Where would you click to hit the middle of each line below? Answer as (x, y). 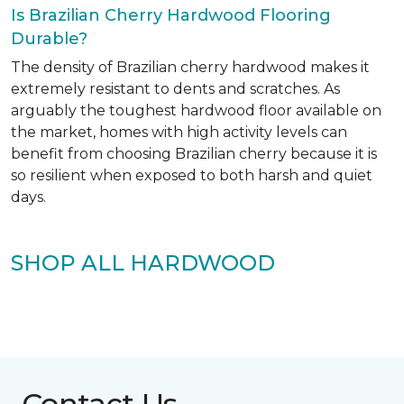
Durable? (49, 39)
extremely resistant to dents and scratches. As (175, 89)
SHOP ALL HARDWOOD (143, 263)
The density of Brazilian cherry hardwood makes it (190, 68)
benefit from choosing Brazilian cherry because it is (194, 154)
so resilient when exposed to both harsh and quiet (192, 176)
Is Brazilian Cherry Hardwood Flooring (171, 16)
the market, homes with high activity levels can (179, 133)
